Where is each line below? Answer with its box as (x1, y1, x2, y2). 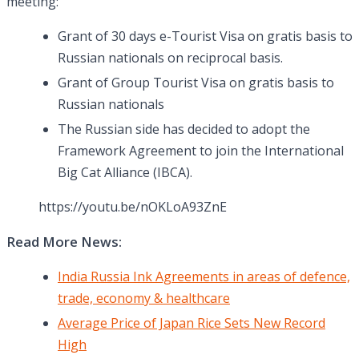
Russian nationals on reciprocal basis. (58, 49, 283, 67)
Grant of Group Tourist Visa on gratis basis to (58, 74, 334, 92)
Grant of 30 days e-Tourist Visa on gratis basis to (58, 27, 353, 46)
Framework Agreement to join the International (58, 142, 344, 160)
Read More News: (6, 232, 122, 252)
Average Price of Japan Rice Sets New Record (58, 314, 325, 333)
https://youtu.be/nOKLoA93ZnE (38, 198, 227, 216)
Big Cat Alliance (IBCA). (58, 163, 192, 182)
